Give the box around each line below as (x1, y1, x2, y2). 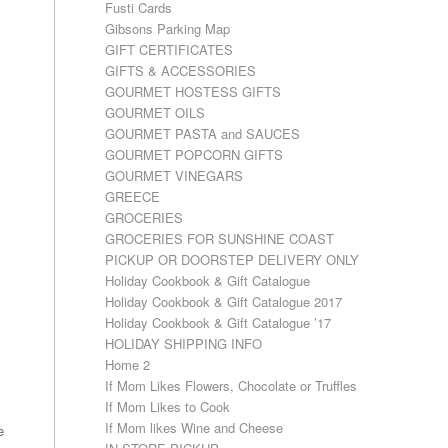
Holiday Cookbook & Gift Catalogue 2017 (105, 292, 343, 311)
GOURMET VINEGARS (105, 166, 244, 185)
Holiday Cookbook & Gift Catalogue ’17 (105, 313, 332, 332)
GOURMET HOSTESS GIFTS (105, 82, 282, 101)
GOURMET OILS (105, 103, 206, 122)
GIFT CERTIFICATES (105, 40, 234, 59)
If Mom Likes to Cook (105, 397, 231, 416)
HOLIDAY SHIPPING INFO (105, 334, 263, 353)
